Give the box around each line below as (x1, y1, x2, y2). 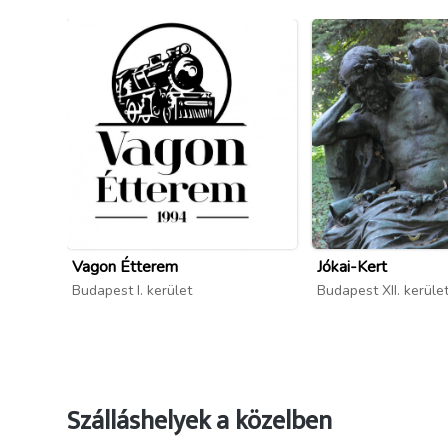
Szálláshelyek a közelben (67, 400, 332, 443)
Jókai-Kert (317, 256, 387, 278)
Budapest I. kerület (72, 281, 192, 300)
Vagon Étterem (72, 256, 178, 278)
